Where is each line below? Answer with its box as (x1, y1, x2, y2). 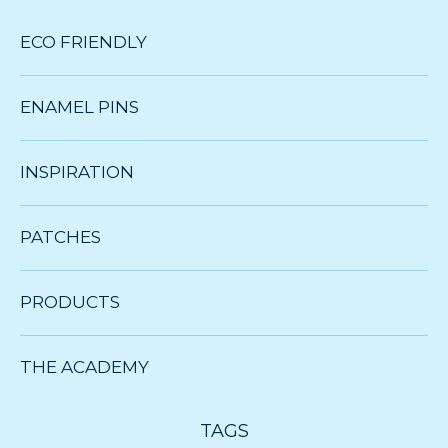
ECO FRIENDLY (20, 31, 147, 52)
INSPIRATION (20, 161, 134, 182)
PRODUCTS (20, 291, 120, 312)
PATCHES (20, 226, 101, 247)
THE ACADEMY (20, 356, 149, 377)
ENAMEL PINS (20, 96, 139, 117)
